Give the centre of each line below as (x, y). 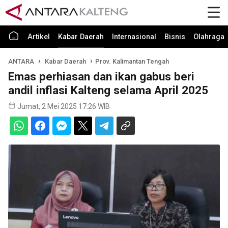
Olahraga (209, 37)
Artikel (39, 37)
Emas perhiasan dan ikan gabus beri (101, 76)
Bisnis (175, 37)
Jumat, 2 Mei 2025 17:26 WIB (64, 106)
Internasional (134, 37)
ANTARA (21, 61)
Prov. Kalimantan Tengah (132, 61)
